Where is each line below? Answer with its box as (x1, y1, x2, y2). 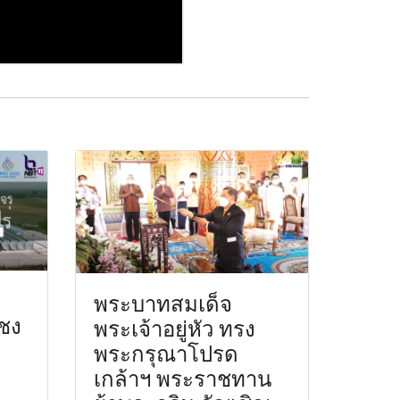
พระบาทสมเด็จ (93, 290, 232, 317)
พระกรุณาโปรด (93, 340, 238, 367)
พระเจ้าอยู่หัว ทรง (93, 315, 255, 342)
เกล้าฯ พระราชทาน (93, 365, 271, 392)
